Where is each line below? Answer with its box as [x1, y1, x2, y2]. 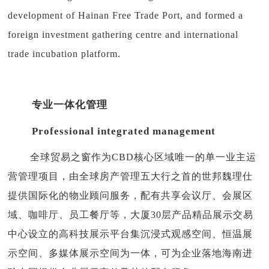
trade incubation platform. [8, 48, 121, 59]
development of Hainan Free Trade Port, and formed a [8, 10, 244, 20]
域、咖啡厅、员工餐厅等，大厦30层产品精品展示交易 [8, 209, 254, 220]
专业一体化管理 [32, 98, 108, 110]
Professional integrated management [32, 125, 216, 137]
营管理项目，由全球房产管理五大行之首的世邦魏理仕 [8, 171, 253, 181]
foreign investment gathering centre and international [8, 29, 239, 40]
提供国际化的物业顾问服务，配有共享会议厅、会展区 [8, 190, 253, 201]
